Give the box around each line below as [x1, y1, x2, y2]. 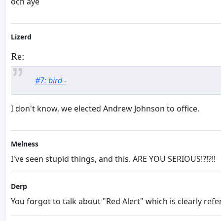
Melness [11, 139, 38, 149]
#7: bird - [35, 75, 67, 86]
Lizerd [11, 32, 32, 42]
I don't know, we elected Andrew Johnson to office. [11, 103, 199, 114]
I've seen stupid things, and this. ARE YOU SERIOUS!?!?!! [11, 153, 216, 165]
